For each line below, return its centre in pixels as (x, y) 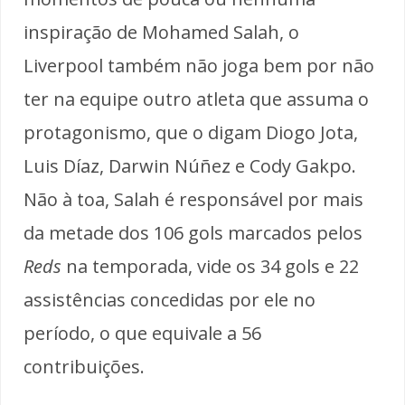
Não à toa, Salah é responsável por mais (193, 199)
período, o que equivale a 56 (142, 333)
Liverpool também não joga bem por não (199, 65)
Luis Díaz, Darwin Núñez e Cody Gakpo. (190, 165)
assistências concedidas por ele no (170, 299)
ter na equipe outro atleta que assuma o (196, 99)
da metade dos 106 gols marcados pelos (193, 232)
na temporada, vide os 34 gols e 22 (210, 266)
